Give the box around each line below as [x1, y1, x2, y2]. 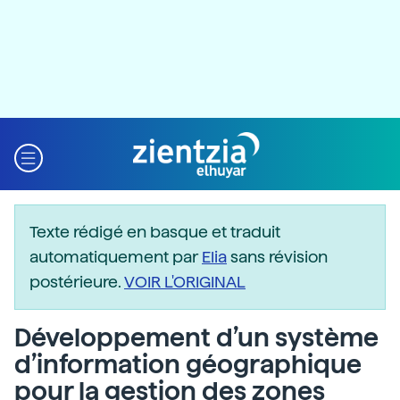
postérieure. [29, 272, 124, 291]
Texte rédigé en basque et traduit [29, 222, 280, 241]
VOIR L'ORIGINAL [124, 272, 246, 291]
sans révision [227, 247, 328, 266]
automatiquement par [29, 247, 202, 266]
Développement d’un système [14, 322, 379, 353]
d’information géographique [14, 349, 362, 379]
